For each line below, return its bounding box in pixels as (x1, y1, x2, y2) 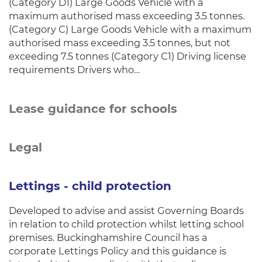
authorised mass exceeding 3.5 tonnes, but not (9, 37, 230, 49)
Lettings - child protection (9, 179, 171, 193)
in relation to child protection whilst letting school (9, 218, 244, 230)
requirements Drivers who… (9, 64, 140, 75)
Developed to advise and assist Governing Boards (9, 205, 244, 216)
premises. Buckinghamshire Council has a (9, 232, 208, 243)
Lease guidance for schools (9, 102, 177, 116)
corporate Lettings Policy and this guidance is (9, 245, 226, 257)
